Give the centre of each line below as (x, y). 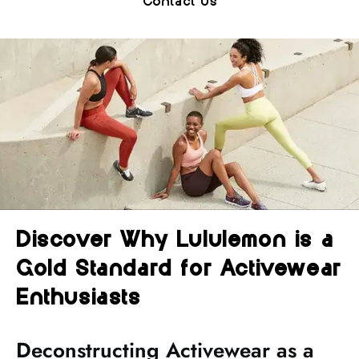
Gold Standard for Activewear (179, 269)
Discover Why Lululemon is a (175, 240)
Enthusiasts (79, 298)
